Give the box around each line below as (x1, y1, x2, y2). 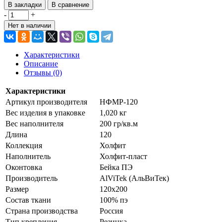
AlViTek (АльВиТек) (100, 173, 169, 182)
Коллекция (5, 141, 42, 150)
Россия (100, 206, 123, 215)
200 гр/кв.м (100, 119, 138, 128)
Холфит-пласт (100, 152, 147, 161)
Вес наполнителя (5, 119, 63, 128)
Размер (5, 184, 29, 193)
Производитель (5, 173, 57, 182)
